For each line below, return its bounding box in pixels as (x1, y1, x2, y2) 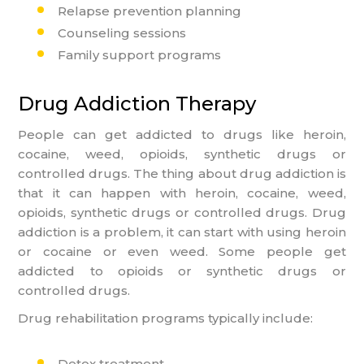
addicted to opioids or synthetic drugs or (18, 262, 346, 279)
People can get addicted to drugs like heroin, (18, 126, 346, 142)
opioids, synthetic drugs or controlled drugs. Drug (18, 204, 346, 220)
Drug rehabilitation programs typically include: (18, 310, 314, 326)
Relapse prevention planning (58, 2, 242, 19)
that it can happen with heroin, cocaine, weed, (18, 184, 346, 201)
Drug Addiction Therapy (18, 91, 257, 115)
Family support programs (58, 46, 222, 63)
